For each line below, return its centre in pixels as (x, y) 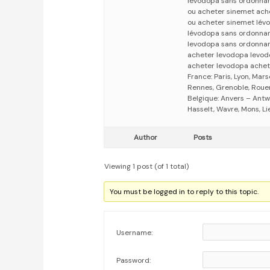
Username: (135, 233)
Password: (134, 261)
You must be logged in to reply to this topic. (184, 192)
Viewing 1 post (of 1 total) (147, 167)
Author (145, 138)
